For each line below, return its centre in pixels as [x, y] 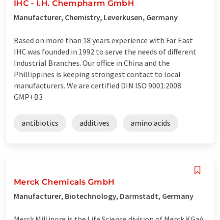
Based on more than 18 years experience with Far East [103, 40]
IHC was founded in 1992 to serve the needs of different [105, 51]
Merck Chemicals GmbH [64, 182]
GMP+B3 [28, 96]
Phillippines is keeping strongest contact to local [97, 74]
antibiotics [40, 123]
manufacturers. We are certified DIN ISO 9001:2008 [97, 85]
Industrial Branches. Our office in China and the [92, 63]
